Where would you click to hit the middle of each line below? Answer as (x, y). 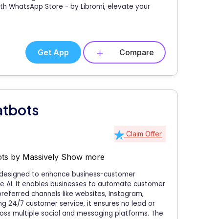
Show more (83, 157)
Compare (137, 52)
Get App (53, 52)
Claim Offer (143, 134)
